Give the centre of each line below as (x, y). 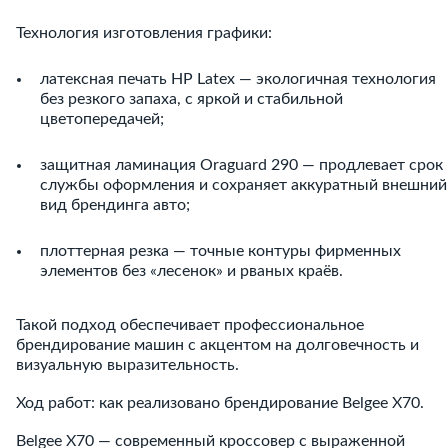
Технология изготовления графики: (144, 33)
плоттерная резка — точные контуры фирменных (220, 251)
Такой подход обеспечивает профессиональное (190, 325)
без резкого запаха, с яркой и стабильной (191, 99)
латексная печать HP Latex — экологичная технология (238, 79)
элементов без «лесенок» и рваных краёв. (191, 271)
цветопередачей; (102, 119)
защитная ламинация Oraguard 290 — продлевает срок (241, 165)
